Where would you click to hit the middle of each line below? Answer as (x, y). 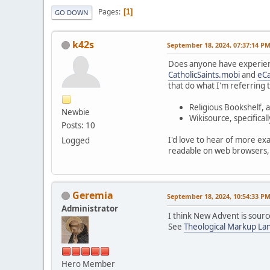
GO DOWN (72, 12)
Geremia (93, 195)
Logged (76, 140)
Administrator (90, 208)
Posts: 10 (78, 125)
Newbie (76, 112)
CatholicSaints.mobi (204, 74)
